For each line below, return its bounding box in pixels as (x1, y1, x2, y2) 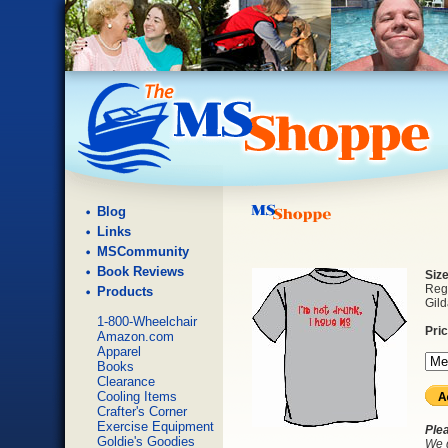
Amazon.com (97, 329, 174, 344)
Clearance (97, 374, 155, 389)
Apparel (97, 344, 141, 359)
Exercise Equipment (97, 419, 214, 434)
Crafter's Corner (97, 404, 187, 419)
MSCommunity (97, 244, 189, 259)
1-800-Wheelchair (97, 314, 197, 329)
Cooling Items (97, 389, 177, 404)
